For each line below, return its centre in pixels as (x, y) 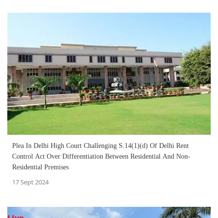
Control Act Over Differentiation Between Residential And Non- (101, 157)
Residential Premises (40, 167)
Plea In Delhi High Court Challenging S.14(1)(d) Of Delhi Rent (100, 146)
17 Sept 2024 (30, 182)
